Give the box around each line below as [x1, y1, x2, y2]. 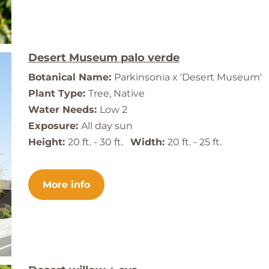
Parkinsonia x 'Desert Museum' [114, 71, 262, 83]
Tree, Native [88, 88, 145, 100]
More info [43, 179, 90, 191]
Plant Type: [28, 88, 88, 100]
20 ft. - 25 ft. [168, 136, 222, 148]
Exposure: [28, 120, 81, 132]
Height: [28, 136, 68, 148]
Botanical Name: [28, 71, 114, 83]
